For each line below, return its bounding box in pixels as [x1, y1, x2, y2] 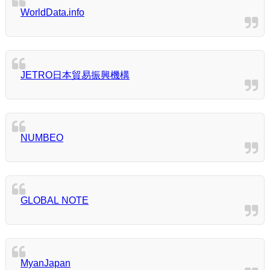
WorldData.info [20, 7, 84, 17]
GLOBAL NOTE [20, 195, 89, 205]
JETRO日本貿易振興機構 [20, 70, 130, 80]
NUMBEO [20, 133, 63, 142]
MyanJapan [20, 258, 71, 268]
